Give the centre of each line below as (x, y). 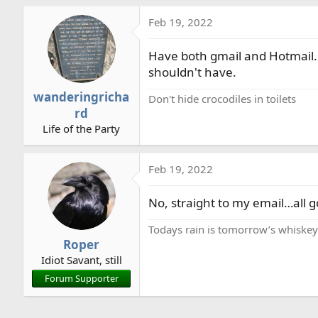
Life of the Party (81, 128)
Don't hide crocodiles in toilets (222, 98)
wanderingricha (81, 97)
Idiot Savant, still (81, 259)
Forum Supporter (81, 278)
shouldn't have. (192, 72)
